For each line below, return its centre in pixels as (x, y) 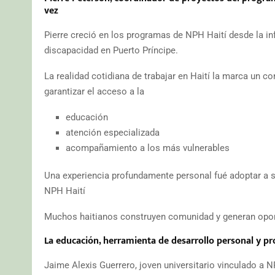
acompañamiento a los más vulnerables (148, 148)
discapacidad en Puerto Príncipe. (111, 50)
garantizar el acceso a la (94, 91)
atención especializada (113, 132)
